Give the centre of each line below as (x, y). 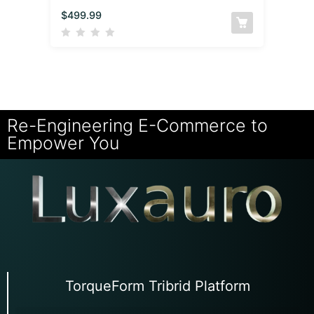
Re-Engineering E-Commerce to (137, 125)
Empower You (63, 143)
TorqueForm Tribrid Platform (158, 286)
